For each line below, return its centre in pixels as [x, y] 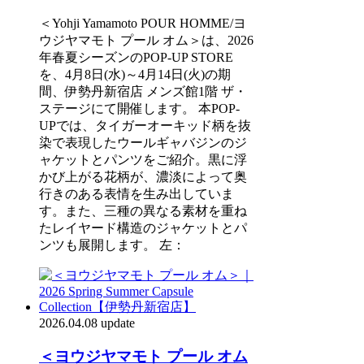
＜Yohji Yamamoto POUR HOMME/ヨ [143, 23]
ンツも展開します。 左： [112, 245]
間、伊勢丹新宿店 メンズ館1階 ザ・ [143, 91]
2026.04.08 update [87, 323]
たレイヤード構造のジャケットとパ [143, 227]
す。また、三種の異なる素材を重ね [143, 210]
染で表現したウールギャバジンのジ [143, 142]
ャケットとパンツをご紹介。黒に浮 [143, 159]
